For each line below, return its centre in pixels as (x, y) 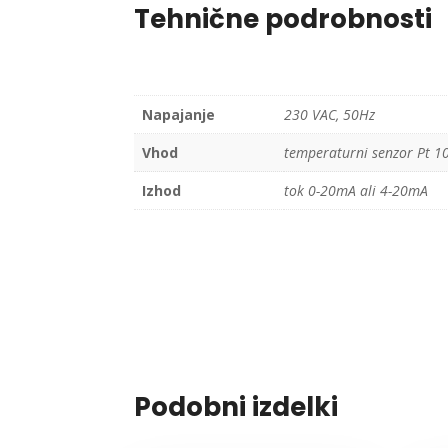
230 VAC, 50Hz (330, 115)
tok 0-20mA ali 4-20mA (356, 191)
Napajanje (179, 115)
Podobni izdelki (236, 406)
